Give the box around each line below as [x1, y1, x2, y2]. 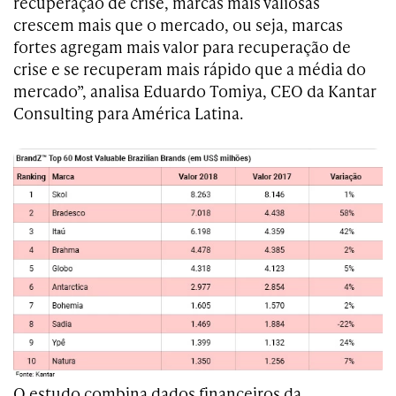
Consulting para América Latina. [13, 101, 243, 124]
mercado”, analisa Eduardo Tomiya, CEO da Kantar [13, 79, 377, 102]
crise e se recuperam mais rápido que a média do [13, 57, 366, 80]
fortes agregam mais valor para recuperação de [13, 34, 351, 57]
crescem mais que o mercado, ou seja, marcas [13, 12, 343, 35]
